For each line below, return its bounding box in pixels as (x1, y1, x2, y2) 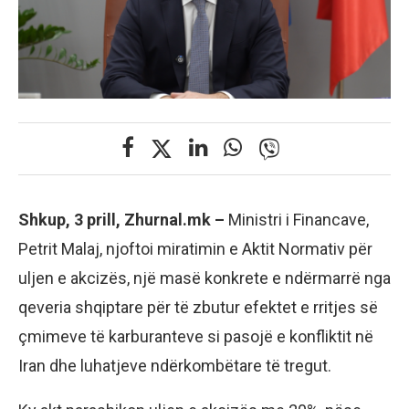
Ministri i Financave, (228, 209, 369, 229)
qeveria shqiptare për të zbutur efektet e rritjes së (18, 297, 378, 317)
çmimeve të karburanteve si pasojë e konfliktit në (18, 326, 373, 346)
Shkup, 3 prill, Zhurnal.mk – (18, 209, 228, 229)
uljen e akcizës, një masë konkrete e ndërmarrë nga (18, 267, 391, 288)
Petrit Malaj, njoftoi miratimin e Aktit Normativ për (18, 238, 372, 258)
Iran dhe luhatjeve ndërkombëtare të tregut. (18, 355, 331, 375)
